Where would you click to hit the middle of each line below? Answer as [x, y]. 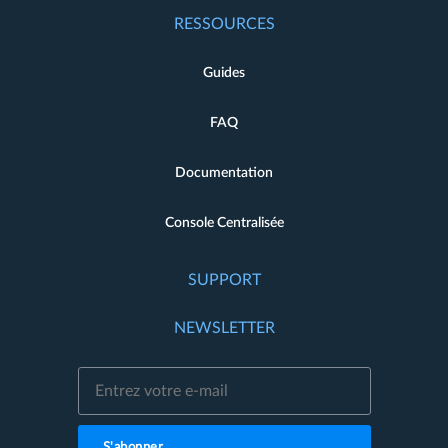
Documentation [224, 173]
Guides [224, 73]
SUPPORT [224, 280]
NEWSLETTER [224, 328]
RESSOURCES [224, 24]
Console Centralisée [224, 223]
